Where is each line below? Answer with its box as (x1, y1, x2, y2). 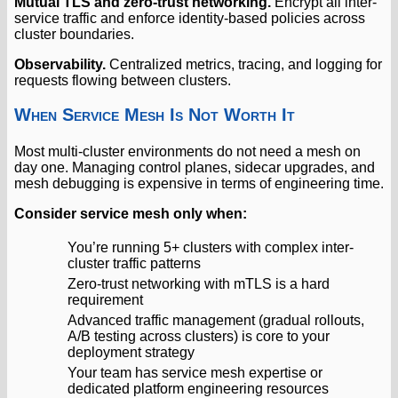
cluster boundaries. (14, 26, 134, 42)
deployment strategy (68, 344, 195, 360)
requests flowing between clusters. (14, 72, 231, 88)
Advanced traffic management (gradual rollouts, (68, 312, 364, 328)
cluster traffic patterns (68, 255, 201, 271)
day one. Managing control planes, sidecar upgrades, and (14, 159, 375, 175)
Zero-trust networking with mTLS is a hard (68, 275, 330, 291)
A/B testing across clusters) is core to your (68, 328, 330, 344)
